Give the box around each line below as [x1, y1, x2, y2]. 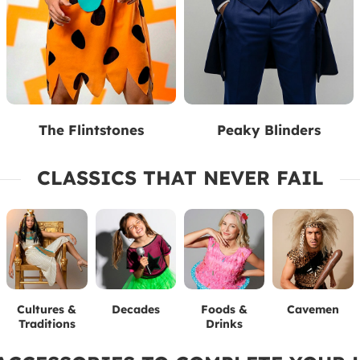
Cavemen [286, 302, 339, 317]
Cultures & [17, 302, 77, 317]
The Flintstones [39, 121, 145, 138]
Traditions [18, 317, 76, 332]
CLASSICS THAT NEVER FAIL [30, 165, 330, 190]
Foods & [201, 302, 248, 317]
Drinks [206, 317, 243, 332]
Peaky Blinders [216, 121, 321, 138]
